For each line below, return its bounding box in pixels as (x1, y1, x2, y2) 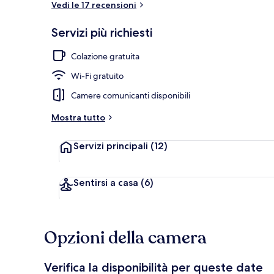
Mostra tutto (51, 111, 105, 123)
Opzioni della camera (44, 226, 207, 250)
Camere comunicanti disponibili (71, 89, 190, 101)
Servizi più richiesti (51, 24, 152, 40)
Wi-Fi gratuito (71, 70, 124, 81)
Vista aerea (226, 33, 265, 44)
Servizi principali (73, 139, 150, 152)
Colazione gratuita (71, 50, 139, 62)
